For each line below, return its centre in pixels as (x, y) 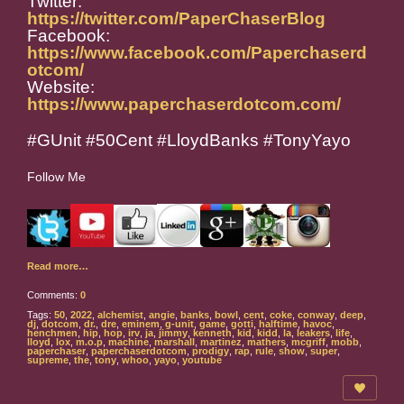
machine (129, 342)
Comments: (54, 295)
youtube (202, 360)
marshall (174, 342)
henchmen (52, 333)
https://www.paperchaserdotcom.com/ (184, 105)
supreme (48, 360)
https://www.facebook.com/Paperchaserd (197, 53)
